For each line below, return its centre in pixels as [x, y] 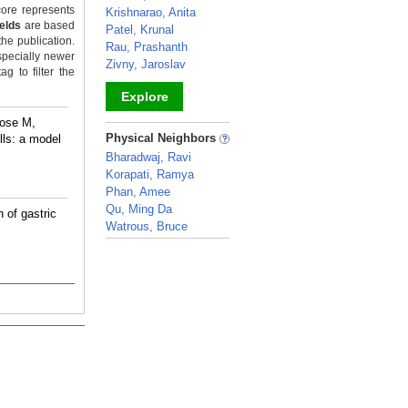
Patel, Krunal [140, 30]
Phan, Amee [138, 192]
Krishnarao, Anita [151, 12]
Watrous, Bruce [147, 226]
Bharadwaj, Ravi [148, 157]
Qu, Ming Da [139, 209]
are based [48, 25]
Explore [144, 97]
